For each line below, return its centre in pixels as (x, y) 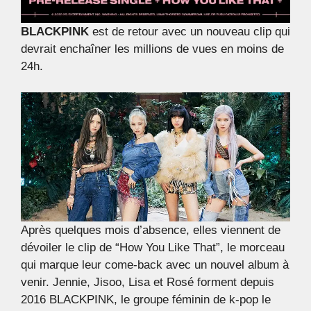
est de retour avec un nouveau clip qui (190, 31)
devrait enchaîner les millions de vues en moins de (152, 49)
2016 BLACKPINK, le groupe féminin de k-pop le (146, 300)
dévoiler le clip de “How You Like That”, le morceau (153, 248)
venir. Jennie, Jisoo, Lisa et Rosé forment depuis (148, 283)
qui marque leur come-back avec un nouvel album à (155, 265)
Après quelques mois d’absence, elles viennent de (151, 230)
